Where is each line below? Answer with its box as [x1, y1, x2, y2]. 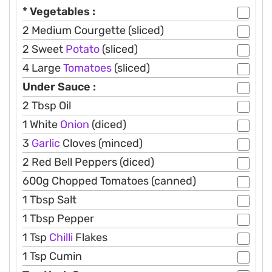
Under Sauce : [22, 80, 96, 94]
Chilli [49, 231, 73, 245]
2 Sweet [22, 42, 66, 56]
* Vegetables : [22, 5, 95, 19]
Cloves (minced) [60, 137, 143, 151]
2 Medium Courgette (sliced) [22, 24, 164, 38]
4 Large [22, 61, 63, 75]
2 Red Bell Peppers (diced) [22, 155, 154, 169]
